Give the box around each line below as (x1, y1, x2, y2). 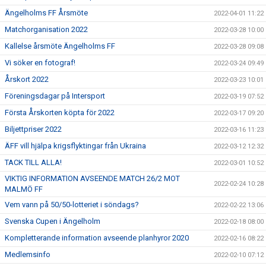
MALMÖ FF (5, 185, 43, 194)
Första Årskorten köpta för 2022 (5, 108, 115, 117)
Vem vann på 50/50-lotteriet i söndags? (5, 200, 139, 209)
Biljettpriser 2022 (5, 125, 62, 134)
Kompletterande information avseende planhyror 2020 (5, 233, 189, 242)
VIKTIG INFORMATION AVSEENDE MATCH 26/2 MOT (5, 174, 180, 183)
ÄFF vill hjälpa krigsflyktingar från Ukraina (5, 141, 146, 150)
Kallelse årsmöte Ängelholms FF (5, 42, 115, 50)
